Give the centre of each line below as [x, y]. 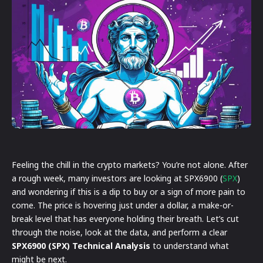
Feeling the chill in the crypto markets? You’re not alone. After [130, 164]
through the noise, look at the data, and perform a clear [119, 232]
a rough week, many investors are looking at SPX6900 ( [117, 178]
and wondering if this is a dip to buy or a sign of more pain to [129, 191]
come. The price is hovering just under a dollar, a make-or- [123, 205]
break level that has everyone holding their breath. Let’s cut [125, 218]
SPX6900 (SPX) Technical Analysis [81, 245]
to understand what [190, 245]
